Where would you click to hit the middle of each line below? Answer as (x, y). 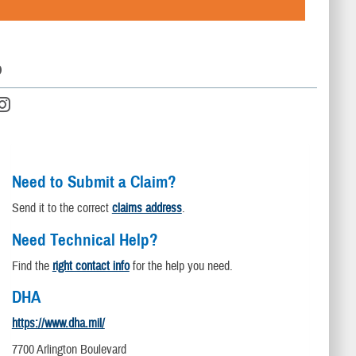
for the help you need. (181, 266)
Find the (32, 266)
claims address (147, 208)
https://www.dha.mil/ (58, 324)
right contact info (91, 266)
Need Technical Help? (85, 240)
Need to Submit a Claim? (94, 182)
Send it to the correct (62, 208)
